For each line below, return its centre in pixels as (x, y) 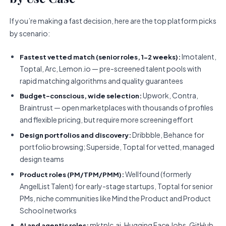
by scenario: (30, 33)
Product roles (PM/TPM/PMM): (72, 174)
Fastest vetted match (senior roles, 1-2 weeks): (100, 56)
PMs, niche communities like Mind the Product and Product (116, 198)
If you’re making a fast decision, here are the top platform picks (113, 20)
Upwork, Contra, (170, 96)
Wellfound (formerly (158, 174)
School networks (48, 210)
